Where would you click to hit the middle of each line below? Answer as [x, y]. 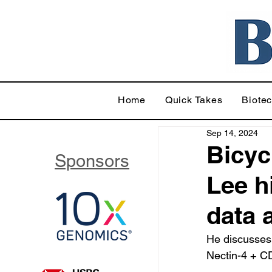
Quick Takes [194, 100]
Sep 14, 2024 [232, 133]
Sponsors [92, 161]
